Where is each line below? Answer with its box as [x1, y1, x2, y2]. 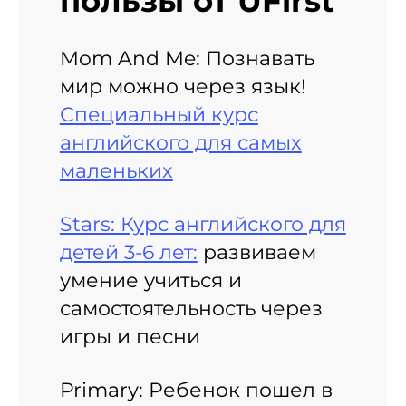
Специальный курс [59, 101, 258, 128]
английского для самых [59, 130, 302, 156]
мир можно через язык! [59, 73, 306, 100]
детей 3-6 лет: [59, 239, 198, 266]
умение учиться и [59, 267, 242, 294]
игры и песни [59, 324, 200, 350]
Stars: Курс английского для [59, 211, 346, 237]
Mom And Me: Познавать [59, 45, 314, 72]
